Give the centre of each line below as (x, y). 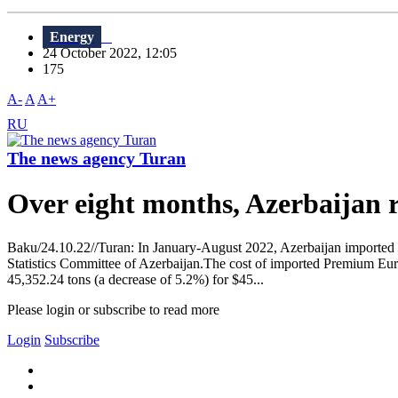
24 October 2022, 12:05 (115, 53)
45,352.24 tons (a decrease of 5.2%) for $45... (135, 279)
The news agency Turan (96, 159)
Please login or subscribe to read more (113, 309)
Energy (72, 37)
